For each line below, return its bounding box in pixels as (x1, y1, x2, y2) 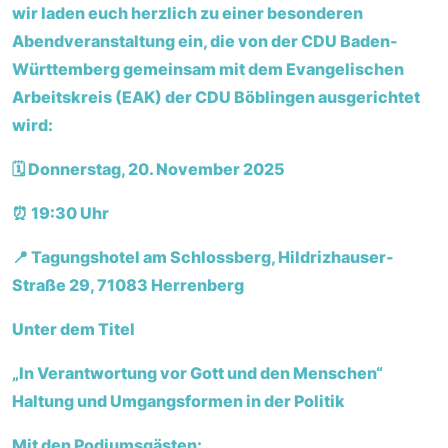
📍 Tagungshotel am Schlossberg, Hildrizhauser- (12, 246, 394, 267)
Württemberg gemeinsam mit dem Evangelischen (12, 58, 404, 79)
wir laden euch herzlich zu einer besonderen (12, 2, 363, 23)
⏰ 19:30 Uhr (12, 202, 109, 223)
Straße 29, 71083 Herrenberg (12, 274, 244, 295)
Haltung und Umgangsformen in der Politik (12, 390, 345, 411)
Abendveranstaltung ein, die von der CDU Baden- (12, 30, 398, 51)
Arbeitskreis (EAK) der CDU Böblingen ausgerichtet (12, 86, 420, 107)
